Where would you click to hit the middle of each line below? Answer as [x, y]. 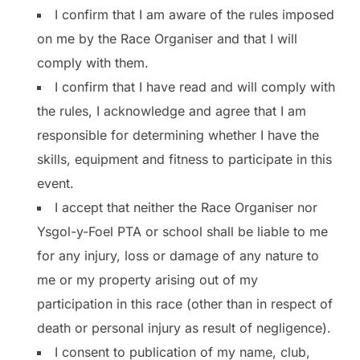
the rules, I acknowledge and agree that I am [172, 111]
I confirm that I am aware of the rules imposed [194, 15]
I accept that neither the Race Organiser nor [186, 208]
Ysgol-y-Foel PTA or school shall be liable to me [182, 232]
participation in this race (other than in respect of [185, 304]
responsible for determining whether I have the [178, 135]
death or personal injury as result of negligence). [184, 328]
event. [55, 184]
